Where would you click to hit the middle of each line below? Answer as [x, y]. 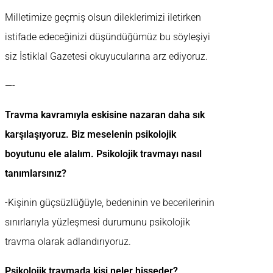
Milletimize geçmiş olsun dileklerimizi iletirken [103, 18]
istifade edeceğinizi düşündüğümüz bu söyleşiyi [108, 37]
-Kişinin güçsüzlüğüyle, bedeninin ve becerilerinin [110, 203]
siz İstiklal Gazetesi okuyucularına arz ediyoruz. [106, 57]
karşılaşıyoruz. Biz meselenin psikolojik [90, 135]
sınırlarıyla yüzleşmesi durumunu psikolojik [97, 222]
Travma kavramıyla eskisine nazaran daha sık [105, 115]
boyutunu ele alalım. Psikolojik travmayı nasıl [103, 154]
